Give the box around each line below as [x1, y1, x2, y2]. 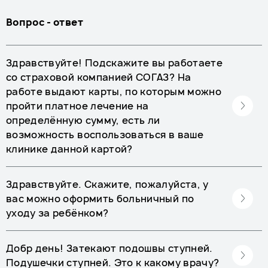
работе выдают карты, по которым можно [6, 85, 221, 98]
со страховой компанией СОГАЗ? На [6, 71, 191, 84]
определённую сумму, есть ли [6, 114, 160, 127]
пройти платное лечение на [6, 99, 149, 112]
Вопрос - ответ [6, 16, 83, 29]
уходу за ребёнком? [6, 206, 109, 220]
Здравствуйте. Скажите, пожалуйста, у [6, 178, 209, 191]
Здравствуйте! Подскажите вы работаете [6, 56, 223, 69]
